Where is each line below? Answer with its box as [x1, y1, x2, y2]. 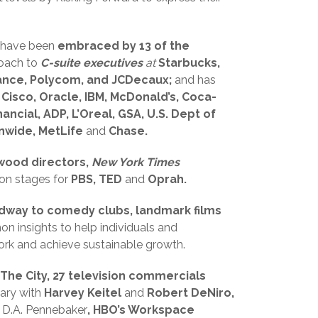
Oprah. [148, 172, 187, 186]
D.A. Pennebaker [2, 303, 87, 317]
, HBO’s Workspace [87, 303, 194, 317]
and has [175, 73, 216, 87]
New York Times [92, 155, 180, 169]
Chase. [106, 124, 148, 138]
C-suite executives [40, 56, 146, 70]
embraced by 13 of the [57, 39, 190, 53]
